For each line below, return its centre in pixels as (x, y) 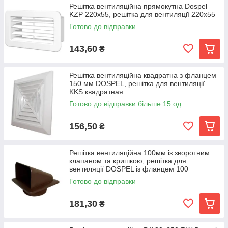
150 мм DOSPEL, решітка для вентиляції (137, 83)
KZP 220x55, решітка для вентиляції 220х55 (142, 14)
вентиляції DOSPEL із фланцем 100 (129, 169)
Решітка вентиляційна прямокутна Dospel (138, 6)
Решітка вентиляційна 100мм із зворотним (139, 153)
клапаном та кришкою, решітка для (128, 161)
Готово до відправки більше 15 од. (126, 104)
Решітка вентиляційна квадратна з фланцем (143, 75)
